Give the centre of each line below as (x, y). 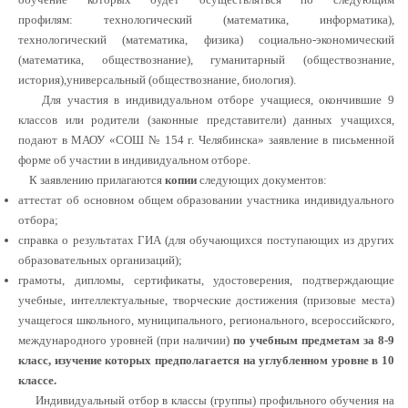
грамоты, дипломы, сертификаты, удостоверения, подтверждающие (206, 280)
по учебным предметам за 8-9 (314, 340)
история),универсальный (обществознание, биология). (157, 80)
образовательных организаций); (100, 260)
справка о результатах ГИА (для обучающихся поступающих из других (206, 240)
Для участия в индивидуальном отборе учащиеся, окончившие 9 (206, 100)
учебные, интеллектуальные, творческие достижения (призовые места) (206, 300)
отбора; (38, 220)
